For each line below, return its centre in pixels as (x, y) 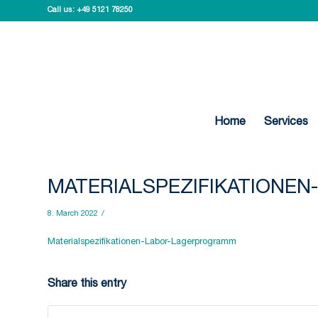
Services (286, 123)
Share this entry (87, 285)
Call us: (62, 10)
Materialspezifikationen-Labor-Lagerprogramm (142, 243)
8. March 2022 (73, 214)
